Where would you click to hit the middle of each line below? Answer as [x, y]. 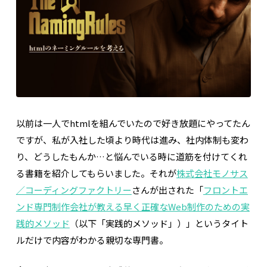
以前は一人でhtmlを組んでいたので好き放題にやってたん [133, 123]
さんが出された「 [167, 190]
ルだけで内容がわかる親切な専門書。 [92, 240]
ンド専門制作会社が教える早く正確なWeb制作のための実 [133, 207]
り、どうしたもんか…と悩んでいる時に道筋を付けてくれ [131, 157]
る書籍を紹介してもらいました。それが [96, 173]
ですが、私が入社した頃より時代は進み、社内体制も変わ [132, 140]
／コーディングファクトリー [74, 190]
